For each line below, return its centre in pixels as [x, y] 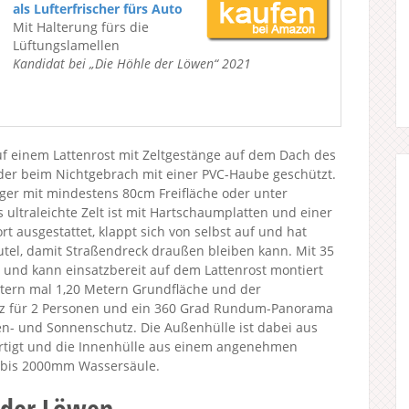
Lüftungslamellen [66, 45]
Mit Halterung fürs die [81, 27]
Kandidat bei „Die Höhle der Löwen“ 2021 [132, 63]
